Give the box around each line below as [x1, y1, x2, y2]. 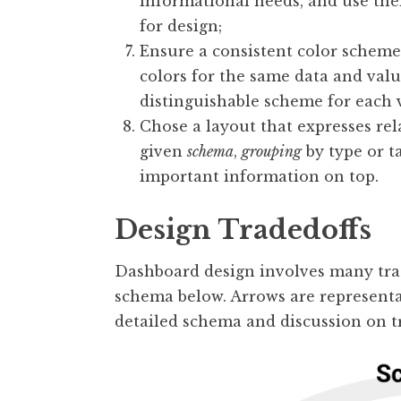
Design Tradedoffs [115, 214, 371, 247]
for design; [140, 17, 222, 36]
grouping [242, 142, 302, 161]
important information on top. [140, 167, 379, 186]
